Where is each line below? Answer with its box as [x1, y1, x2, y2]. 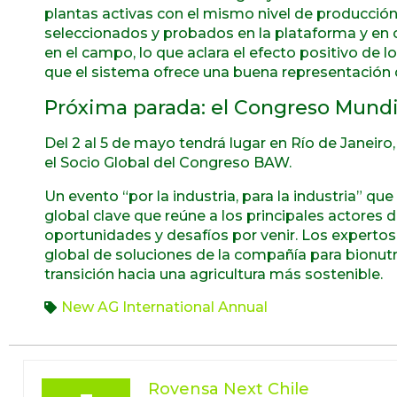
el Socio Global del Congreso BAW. [44, 154, 292, 172]
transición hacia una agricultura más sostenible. [44, 266, 383, 284]
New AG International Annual [61, 299, 268, 316]
